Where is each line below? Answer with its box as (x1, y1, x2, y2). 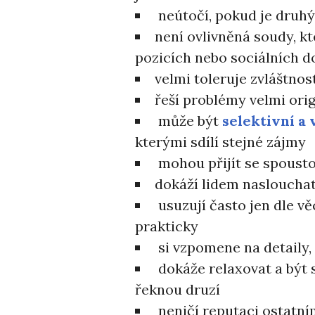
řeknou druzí (135, 281, 220, 298)
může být (155, 112, 222, 129)
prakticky (135, 217, 198, 235)
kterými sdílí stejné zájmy (135, 133, 306, 150)
